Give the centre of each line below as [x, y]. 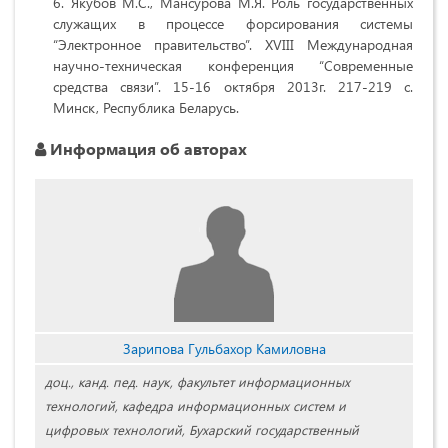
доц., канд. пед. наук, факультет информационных [197, 382]
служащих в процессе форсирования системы [233, 24]
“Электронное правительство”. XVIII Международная [233, 45]
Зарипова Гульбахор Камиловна [224, 349]
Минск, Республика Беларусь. [146, 108]
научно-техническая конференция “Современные [233, 66]
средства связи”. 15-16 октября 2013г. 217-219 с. [233, 87]
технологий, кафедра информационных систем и [195, 406]
